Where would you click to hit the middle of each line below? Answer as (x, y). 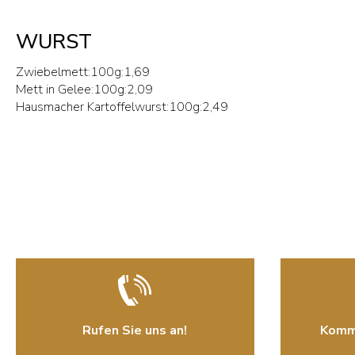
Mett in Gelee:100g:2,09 (84, 90)
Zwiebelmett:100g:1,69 (83, 72)
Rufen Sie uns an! (135, 330)
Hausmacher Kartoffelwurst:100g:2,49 (122, 107)
